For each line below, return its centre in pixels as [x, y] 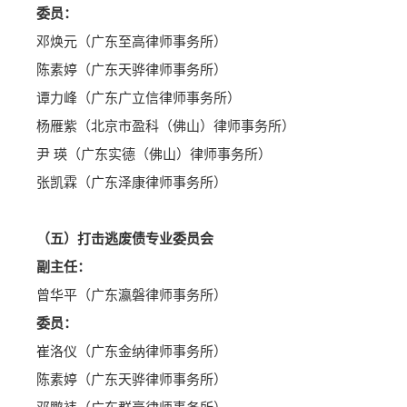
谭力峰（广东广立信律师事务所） [139, 99]
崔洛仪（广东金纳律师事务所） [132, 352]
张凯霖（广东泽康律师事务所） [132, 183]
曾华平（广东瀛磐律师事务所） [132, 296]
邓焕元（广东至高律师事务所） [132, 42]
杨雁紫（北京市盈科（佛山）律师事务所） [166, 127]
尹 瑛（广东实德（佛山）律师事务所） [154, 155]
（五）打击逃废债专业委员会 [125, 239]
